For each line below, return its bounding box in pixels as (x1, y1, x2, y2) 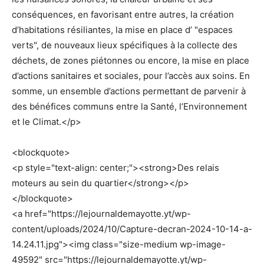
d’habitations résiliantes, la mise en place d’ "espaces (12, 24, 233, 35)
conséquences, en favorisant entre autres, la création (12, 8, 234, 20)
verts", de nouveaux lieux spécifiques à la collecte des (12, 39, 237, 51)
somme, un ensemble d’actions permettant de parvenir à (12, 85, 246, 97)
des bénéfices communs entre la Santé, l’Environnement (12, 100, 247, 112)
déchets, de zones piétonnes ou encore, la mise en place (12, 54, 249, 66)
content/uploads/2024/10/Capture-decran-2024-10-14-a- (12, 223, 252, 235)
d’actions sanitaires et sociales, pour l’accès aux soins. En (12, 70, 250, 81)
